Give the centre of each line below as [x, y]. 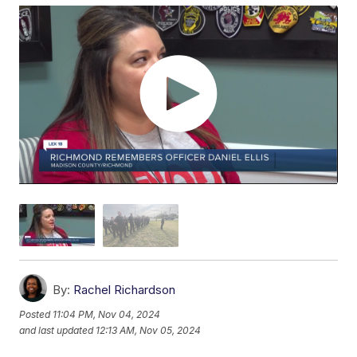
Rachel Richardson [125, 289]
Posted [36, 315]
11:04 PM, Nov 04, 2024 [107, 315]
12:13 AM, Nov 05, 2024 [149, 331]
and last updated [57, 331]
